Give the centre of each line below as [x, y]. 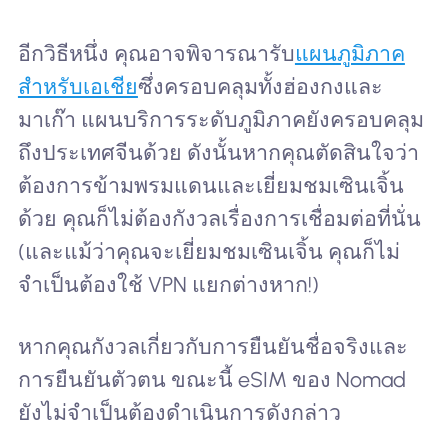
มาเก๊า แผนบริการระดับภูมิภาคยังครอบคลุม [220, 119]
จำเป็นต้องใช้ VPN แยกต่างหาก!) [168, 284]
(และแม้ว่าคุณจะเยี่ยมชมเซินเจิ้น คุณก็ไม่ [208, 251]
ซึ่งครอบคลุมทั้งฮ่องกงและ [260, 86]
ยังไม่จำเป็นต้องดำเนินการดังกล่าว [179, 412]
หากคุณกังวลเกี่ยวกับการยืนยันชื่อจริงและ [212, 346]
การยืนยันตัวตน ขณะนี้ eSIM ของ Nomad [211, 379]
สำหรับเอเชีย [77, 86]
